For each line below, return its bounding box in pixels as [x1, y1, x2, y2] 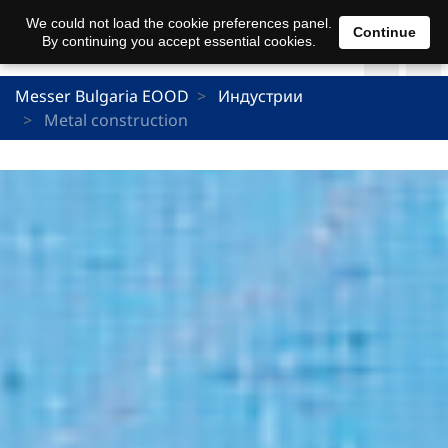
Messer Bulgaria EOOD [15, 84, 189, 107]
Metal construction [40, 108, 188, 131]
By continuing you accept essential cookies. [41, 33, 316, 49]
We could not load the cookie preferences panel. [25, 15, 332, 31]
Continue [353, 23, 416, 40]
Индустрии [218, 84, 303, 107]
